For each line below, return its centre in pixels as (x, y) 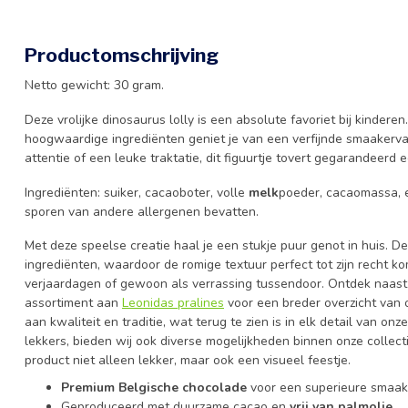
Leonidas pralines (173, 303)
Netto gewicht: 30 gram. (94, 85)
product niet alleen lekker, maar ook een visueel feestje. (188, 361)
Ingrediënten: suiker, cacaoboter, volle (137, 192)
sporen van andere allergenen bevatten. (142, 211)
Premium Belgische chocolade (154, 387)
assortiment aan (73, 303)
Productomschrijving (122, 55)
